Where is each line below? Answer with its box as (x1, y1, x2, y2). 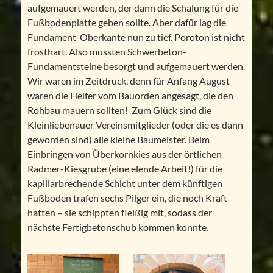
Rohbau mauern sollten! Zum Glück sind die (27, 104, 211, 116)
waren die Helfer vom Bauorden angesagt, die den (27, 90, 233, 102)
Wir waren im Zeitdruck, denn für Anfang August (27, 75, 230, 87)
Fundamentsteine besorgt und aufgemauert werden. (27, 60, 245, 73)
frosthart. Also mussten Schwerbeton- (27, 46, 186, 58)
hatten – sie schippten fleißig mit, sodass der (27, 207, 212, 219)
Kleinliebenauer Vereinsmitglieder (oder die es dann (27, 119, 243, 131)
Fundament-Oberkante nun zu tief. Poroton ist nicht (27, 31, 245, 43)
